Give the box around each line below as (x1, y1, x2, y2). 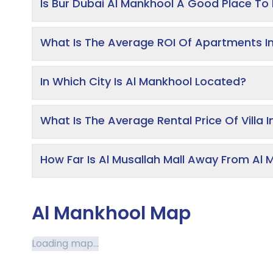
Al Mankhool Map (32, 200, 191, 227)
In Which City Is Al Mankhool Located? (40, 74, 246, 90)
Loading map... (32, 236, 99, 251)
